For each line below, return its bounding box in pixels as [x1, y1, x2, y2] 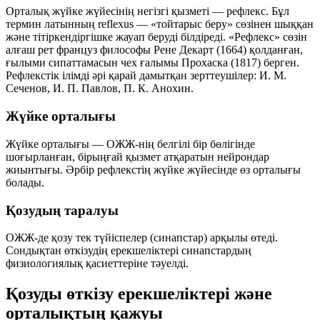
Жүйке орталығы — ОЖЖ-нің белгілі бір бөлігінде [6, 137, 255, 150]
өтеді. [248, 231, 278, 244]
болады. [6, 176, 44, 189]
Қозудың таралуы [6, 202, 119, 218]
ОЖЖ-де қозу [6, 231, 76, 244]
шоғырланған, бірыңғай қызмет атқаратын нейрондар [6, 150, 269, 163]
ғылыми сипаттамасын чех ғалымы [6, 56, 181, 69]
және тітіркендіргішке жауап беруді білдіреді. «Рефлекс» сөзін [6, 31, 307, 44]
